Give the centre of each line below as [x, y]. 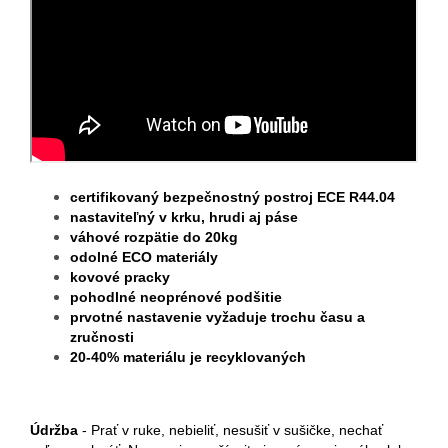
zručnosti [102, 337]
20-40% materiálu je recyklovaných [188, 357]
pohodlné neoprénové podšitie [176, 297]
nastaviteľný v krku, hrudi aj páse [184, 217]
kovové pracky [120, 277]
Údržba [54, 430]
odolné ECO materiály [144, 257]
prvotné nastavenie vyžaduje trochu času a [217, 317]
